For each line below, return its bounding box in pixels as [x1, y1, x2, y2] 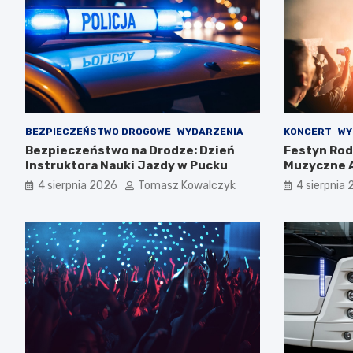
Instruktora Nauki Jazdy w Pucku [25, 158, 228, 173]
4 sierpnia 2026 [38, 179, 117, 193]
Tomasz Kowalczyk [138, 179, 236, 193]
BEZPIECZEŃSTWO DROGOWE [25, 126, 171, 138]
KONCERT [283, 126, 332, 138]
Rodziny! [283, 173, 337, 188]
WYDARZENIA [177, 126, 243, 138]
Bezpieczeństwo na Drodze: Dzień [25, 143, 235, 158]
